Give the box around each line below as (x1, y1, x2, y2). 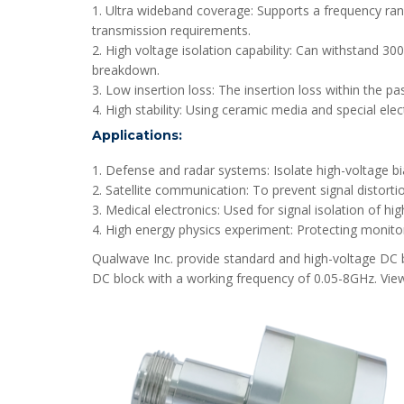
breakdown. (92, 61, 160, 78)
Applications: (92, 127, 182, 143)
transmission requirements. (92, 22, 251, 39)
